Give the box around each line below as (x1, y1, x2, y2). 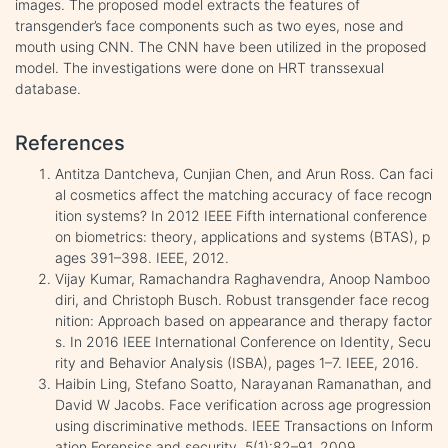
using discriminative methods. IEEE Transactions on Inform (55, 416, 433, 434)
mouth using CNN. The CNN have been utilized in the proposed (15, 37, 427, 55)
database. (15, 79, 81, 97)
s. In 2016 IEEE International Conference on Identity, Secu (55, 332, 431, 350)
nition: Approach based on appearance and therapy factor (55, 311, 432, 329)
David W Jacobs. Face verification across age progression (55, 395, 431, 413)
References (15, 130, 125, 155)
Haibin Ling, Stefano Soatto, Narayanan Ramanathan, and (55, 374, 432, 392)
